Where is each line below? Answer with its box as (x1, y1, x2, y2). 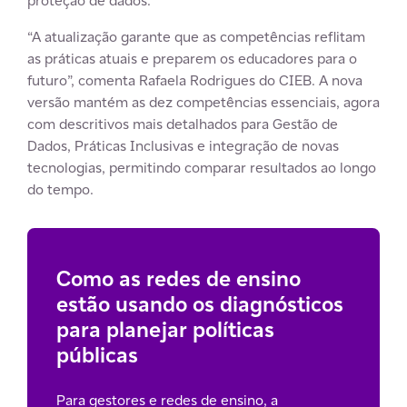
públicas (56, 340, 138, 369)
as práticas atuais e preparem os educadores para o (27, 48, 357, 68)
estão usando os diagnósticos (56, 289, 343, 318)
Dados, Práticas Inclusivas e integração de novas (27, 135, 339, 155)
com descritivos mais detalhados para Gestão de (27, 114, 338, 134)
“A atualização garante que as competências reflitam (27, 26, 365, 46)
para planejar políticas (56, 314, 274, 343)
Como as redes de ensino (56, 263, 301, 293)
